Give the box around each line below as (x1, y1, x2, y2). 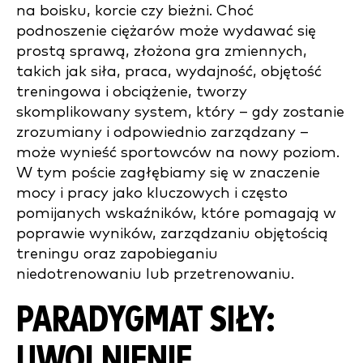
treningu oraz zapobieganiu (16, 246, 218, 262)
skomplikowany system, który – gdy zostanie (16, 105, 344, 120)
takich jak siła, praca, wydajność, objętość (16, 64, 322, 79)
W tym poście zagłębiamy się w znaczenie (16, 165, 320, 181)
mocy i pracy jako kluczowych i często (16, 186, 288, 201)
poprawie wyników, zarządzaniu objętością (16, 226, 328, 241)
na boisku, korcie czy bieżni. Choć (16, 3, 254, 19)
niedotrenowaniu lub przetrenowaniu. (16, 267, 294, 282)
